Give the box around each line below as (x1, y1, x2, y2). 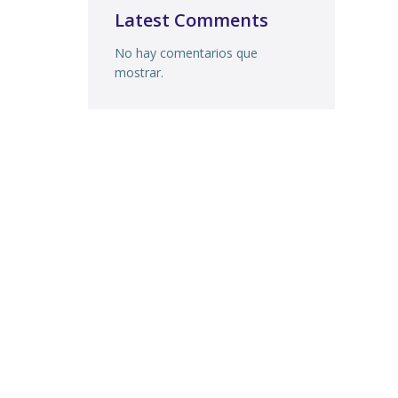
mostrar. (115, 64, 163, 81)
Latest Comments (115, 8, 268, 32)
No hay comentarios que (115, 44, 258, 61)
